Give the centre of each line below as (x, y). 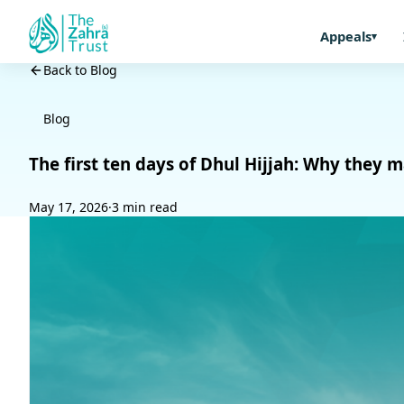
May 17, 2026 (69, 207)
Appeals (346, 36)
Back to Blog (80, 70)
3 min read (145, 207)
